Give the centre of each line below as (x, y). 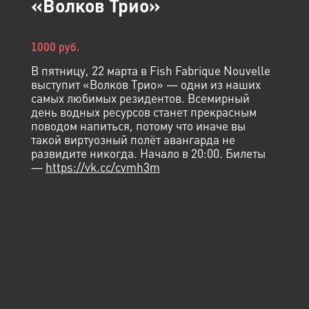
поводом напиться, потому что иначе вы (138, 126)
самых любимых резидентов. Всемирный (140, 98)
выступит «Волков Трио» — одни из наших (146, 84)
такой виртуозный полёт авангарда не (133, 140)
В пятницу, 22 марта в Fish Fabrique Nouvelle (150, 71)
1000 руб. (55, 47)
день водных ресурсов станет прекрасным (143, 112)
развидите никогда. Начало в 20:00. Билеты (148, 153)
